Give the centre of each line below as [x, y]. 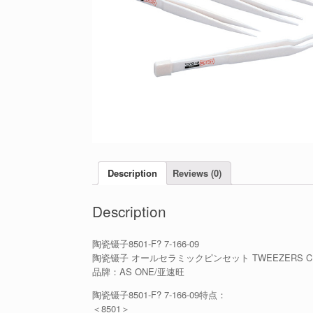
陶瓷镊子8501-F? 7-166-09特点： [159, 295]
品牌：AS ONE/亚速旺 [138, 272]
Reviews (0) [197, 173]
